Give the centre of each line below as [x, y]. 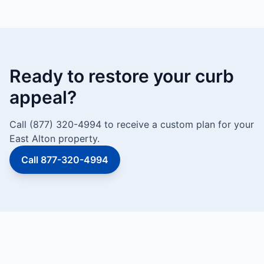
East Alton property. [55, 138]
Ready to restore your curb [122, 76]
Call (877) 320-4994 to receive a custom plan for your [132, 124]
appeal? [43, 97]
